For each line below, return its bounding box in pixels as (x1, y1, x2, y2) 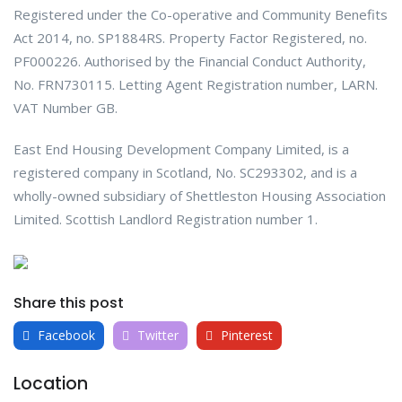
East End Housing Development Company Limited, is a (13, 140, 349, 159)
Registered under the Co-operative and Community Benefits (13, 5, 388, 24)
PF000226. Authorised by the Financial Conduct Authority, (13, 52, 366, 71)
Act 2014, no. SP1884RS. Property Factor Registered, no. (13, 29, 367, 48)
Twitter (134, 327, 179, 345)
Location (13, 371, 88, 397)
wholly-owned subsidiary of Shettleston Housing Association (13, 187, 386, 205)
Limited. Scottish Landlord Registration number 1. (13, 210, 318, 229)
